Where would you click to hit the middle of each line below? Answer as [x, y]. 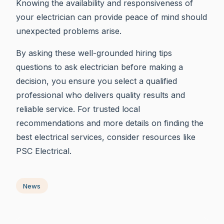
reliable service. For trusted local [78, 109]
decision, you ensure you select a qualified [96, 81]
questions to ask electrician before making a [99, 67]
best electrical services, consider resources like [106, 137]
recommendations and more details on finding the [110, 123]
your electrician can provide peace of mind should [111, 17]
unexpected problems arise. [69, 31]
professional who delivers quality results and [100, 95]
